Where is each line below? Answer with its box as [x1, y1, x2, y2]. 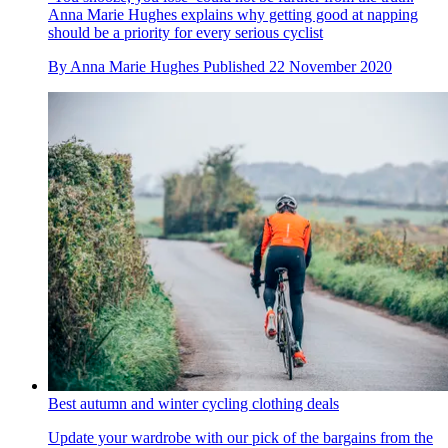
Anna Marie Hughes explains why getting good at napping [48, 6, 418, 24]
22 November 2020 [269, 58, 392, 76]
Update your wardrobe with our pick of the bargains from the [48, 428, 433, 446]
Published [203, 58, 269, 76]
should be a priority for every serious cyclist [48, 24, 323, 42]
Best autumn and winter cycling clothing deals [48, 394, 339, 412]
